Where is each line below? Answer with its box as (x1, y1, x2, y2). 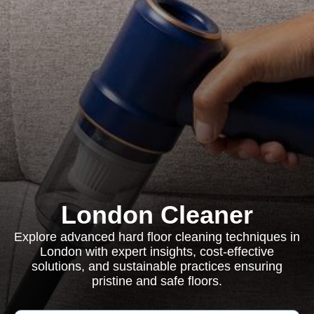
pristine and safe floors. (92, 274, 222, 288)
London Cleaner (61, 200, 253, 229)
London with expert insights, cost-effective (40, 245, 274, 259)
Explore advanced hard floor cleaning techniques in (14, 230, 300, 244)
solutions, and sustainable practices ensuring (32, 259, 282, 273)
